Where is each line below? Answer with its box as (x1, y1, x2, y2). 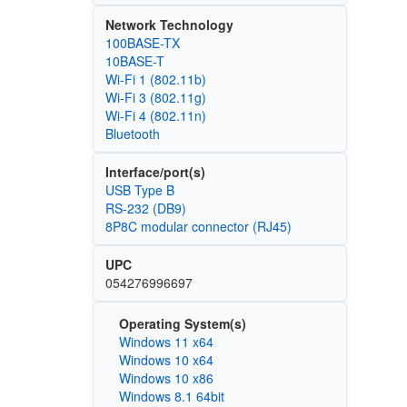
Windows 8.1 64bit (118, 386, 224, 405)
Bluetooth (104, 124, 160, 144)
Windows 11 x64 (118, 332, 213, 351)
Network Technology (104, 15, 233, 35)
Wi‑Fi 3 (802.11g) (104, 88, 206, 107)
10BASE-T (104, 52, 164, 71)
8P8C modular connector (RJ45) (104, 217, 292, 236)
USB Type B (104, 181, 174, 200)
